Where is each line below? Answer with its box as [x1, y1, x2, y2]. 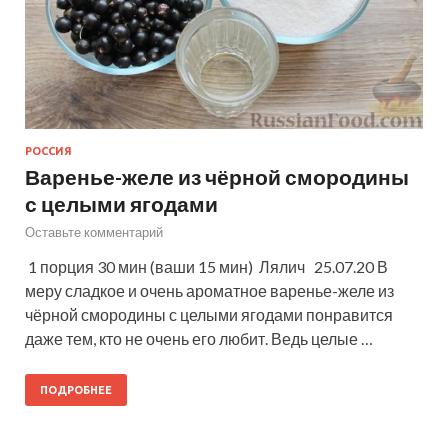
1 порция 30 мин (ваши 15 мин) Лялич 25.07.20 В [25, 256, 388, 276]
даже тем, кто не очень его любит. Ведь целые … [25, 328, 373, 348]
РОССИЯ [25, 144, 72, 157]
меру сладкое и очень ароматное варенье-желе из [25, 280, 394, 300]
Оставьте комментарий [25, 223, 163, 240]
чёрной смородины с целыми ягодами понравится [25, 304, 393, 324]
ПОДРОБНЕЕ [40, 383, 112, 396]
